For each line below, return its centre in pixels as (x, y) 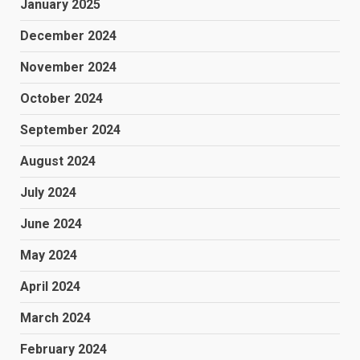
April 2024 (50, 286)
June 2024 (51, 223)
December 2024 (68, 35)
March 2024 (55, 317)
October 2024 (61, 98)
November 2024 (68, 67)
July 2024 (48, 192)
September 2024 (70, 129)
